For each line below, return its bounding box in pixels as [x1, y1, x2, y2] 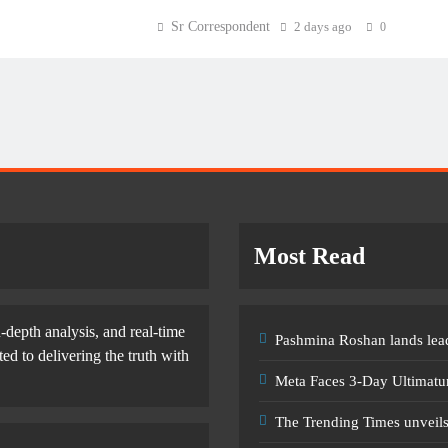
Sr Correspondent [170, 18, 270, 34]
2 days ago [293, 18, 352, 34]
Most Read [254, 243, 365, 270]
